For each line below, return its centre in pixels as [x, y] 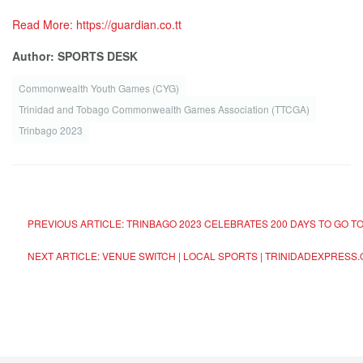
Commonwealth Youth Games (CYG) [99, 88]
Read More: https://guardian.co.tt [97, 24]
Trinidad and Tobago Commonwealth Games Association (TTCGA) [164, 109]
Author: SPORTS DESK [75, 56]
